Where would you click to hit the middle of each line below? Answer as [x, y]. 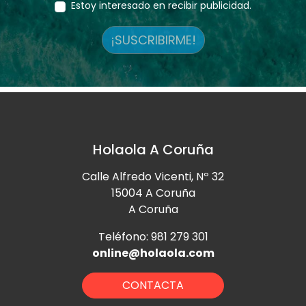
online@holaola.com [153, 253]
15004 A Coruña [153, 193]
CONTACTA [153, 285]
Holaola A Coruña [153, 149]
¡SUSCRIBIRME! [153, 40]
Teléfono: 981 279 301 [153, 236]
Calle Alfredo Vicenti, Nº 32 [153, 176]
